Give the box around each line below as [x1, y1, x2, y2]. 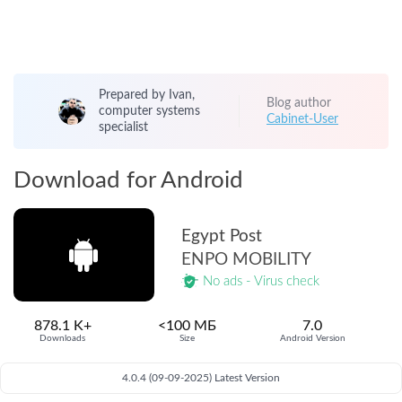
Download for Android [13, 169, 243, 192]
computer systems [99, 105, 200, 118]
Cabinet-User [267, 113, 338, 126]
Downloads [39, 334, 86, 343]
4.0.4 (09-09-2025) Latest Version [122, 372, 280, 383]
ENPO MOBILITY [180, 251, 311, 268]
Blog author [267, 97, 331, 109]
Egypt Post [180, 228, 262, 245]
